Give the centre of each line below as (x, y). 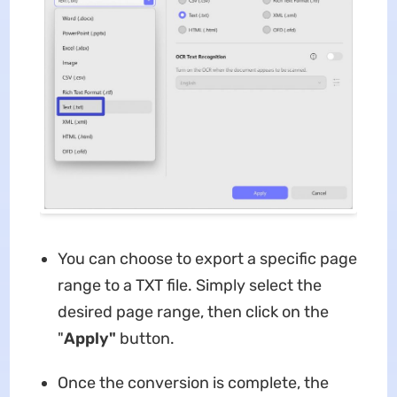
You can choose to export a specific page (207, 258)
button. (147, 338)
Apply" (91, 338)
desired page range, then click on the (193, 311)
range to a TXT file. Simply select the (189, 285)
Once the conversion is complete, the (193, 382)
